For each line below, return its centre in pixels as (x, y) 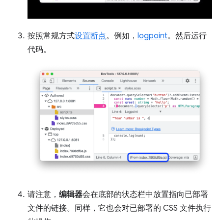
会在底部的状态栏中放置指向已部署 (145, 195)
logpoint (152, 36)
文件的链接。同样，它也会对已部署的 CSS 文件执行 (119, 208)
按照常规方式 (51, 36)
